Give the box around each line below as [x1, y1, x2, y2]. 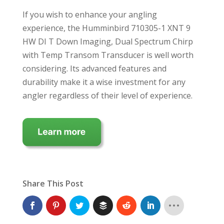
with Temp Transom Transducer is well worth [22, 49, 193, 60]
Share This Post [22, 177, 83, 189]
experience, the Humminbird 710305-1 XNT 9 [22, 22, 190, 33]
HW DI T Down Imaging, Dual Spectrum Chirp [22, 35, 193, 47]
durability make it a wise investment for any [22, 76, 185, 87]
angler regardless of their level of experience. [22, 89, 192, 101]
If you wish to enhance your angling [22, 8, 157, 20]
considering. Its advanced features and [22, 62, 166, 74]
